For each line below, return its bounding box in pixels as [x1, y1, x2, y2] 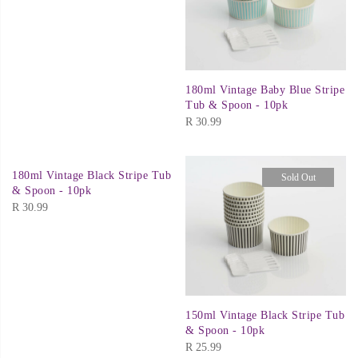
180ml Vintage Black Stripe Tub [12, 169, 171, 181]
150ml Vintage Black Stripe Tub [185, 309, 344, 322]
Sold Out [280, 171, 316, 183]
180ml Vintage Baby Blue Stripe [185, 83, 344, 96]
